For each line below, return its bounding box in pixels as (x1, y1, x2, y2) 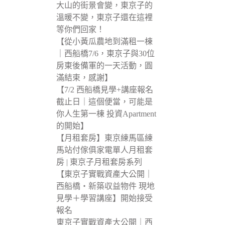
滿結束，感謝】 (56, 73, 113, 82)
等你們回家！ (56, 25, 104, 34)
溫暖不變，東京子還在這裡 (56, 13, 153, 22)
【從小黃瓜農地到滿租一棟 (56, 37, 153, 46)
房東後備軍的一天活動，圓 (56, 61, 153, 70)
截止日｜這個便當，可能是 (56, 97, 153, 106)
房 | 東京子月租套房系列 (56, 158, 142, 167)
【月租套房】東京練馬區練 (56, 134, 153, 143)
